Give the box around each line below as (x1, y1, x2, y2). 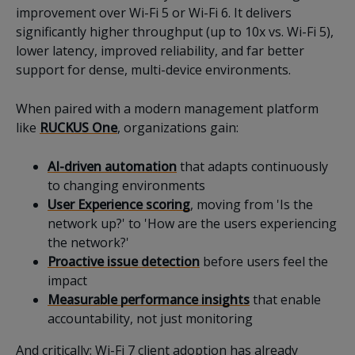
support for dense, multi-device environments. (16, 61, 291, 79)
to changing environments (48, 177, 205, 195)
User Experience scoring (48, 196, 190, 214)
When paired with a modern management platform (16, 100, 319, 118)
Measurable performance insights (48, 291, 250, 309)
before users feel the (200, 253, 328, 271)
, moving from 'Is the (190, 196, 313, 214)
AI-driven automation (48, 158, 177, 176)
